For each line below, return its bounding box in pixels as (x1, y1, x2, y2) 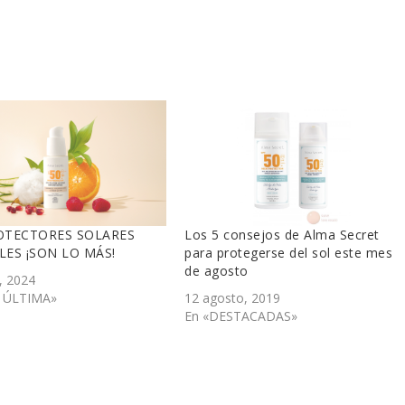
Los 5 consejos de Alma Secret (184, 225, 380, 243)
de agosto (184, 261, 249, 279)
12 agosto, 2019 (184, 288, 281, 306)
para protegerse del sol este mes (184, 243, 393, 261)
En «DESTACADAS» (184, 306, 298, 325)
